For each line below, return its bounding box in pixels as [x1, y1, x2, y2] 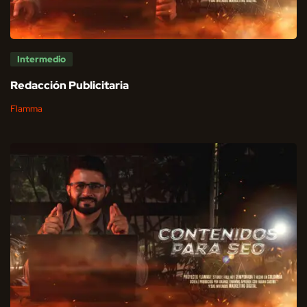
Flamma [10, 103, 42, 115]
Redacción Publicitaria [10, 78, 129, 93]
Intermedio [17, 53, 66, 66]
